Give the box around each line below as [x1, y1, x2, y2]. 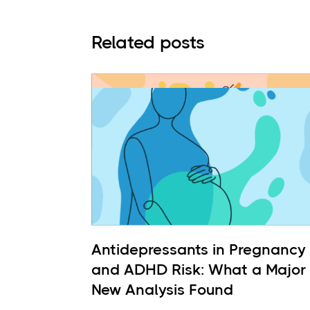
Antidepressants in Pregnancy [91, 241, 306, 258]
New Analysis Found [91, 281, 233, 298]
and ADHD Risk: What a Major [91, 261, 306, 278]
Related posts [91, 32, 205, 53]
